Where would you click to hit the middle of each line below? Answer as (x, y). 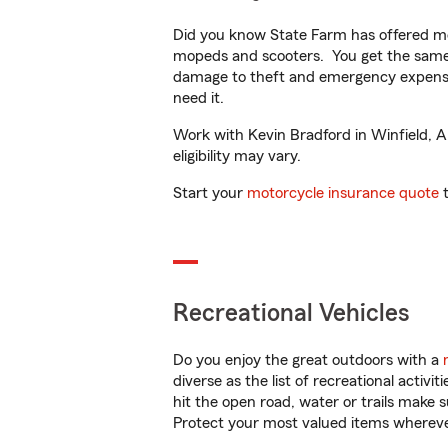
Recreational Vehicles (291, 313)
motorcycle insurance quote (343, 193)
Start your (210, 193)
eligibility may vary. (237, 156)
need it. (200, 98)
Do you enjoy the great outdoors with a (308, 360)
